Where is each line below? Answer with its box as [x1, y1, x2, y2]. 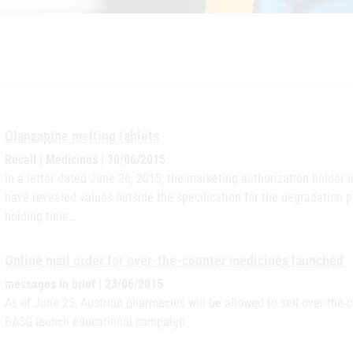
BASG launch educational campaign [5, 314, 185, 329]
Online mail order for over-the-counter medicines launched [5, 252, 344, 269]
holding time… [5, 209, 76, 224]
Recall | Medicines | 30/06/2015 [5, 152, 165, 167]
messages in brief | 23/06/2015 [5, 277, 163, 292]
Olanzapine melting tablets [5, 128, 159, 144]
